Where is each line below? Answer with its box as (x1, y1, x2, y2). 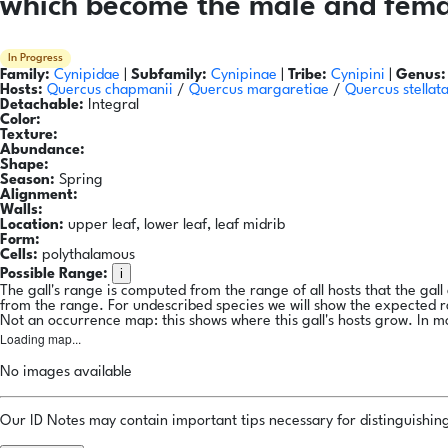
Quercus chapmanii (47, 83, 173, 99)
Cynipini (331, 68, 389, 84)
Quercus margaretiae (189, 83, 329, 99)
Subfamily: (131, 68, 207, 84)
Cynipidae (54, 68, 124, 84)
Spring (55, 173, 103, 189)
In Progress (8, 53, 63, 65)
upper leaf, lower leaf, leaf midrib (64, 218, 285, 234)
